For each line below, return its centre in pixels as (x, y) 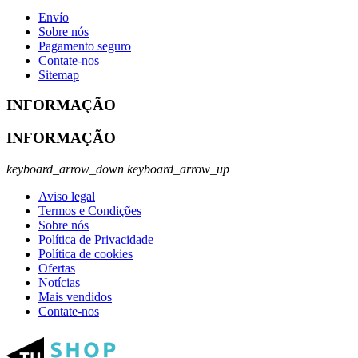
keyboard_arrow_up (178, 169)
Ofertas (57, 268)
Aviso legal (67, 196)
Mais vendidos (75, 296)
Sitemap (59, 74)
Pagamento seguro (85, 46)
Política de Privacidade (96, 239)
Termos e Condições (90, 210)
